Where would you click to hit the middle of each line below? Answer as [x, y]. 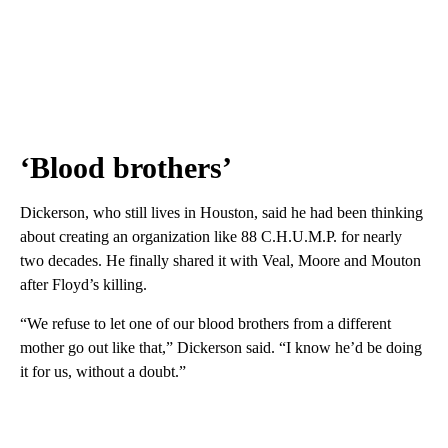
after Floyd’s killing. [83, 284]
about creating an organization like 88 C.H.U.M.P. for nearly [211, 236]
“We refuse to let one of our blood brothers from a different [205, 323]
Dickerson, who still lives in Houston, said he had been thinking [221, 212]
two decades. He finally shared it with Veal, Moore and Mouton [220, 260]
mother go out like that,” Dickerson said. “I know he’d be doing [221, 347]
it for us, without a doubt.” [103, 371]
